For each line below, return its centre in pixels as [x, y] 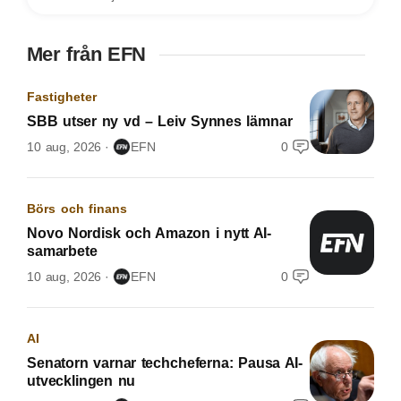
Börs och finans [77, 208]
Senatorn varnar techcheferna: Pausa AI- [165, 363]
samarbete [62, 251]
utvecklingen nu [81, 380]
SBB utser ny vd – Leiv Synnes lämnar [160, 121]
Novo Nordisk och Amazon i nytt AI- [149, 233]
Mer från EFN [86, 54]
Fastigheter [62, 96]
